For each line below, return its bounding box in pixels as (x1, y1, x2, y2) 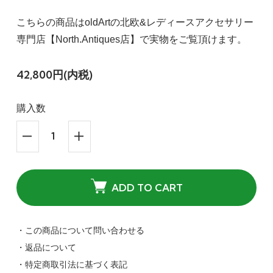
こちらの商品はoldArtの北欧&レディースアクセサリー (16, 17, 253, 28)
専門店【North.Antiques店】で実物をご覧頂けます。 (16, 34, 247, 45)
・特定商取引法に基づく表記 (16, 260, 127, 270)
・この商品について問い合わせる (16, 225, 144, 236)
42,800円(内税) (16, 68, 93, 82)
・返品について (16, 243, 76, 253)
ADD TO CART (111, 182, 183, 194)
